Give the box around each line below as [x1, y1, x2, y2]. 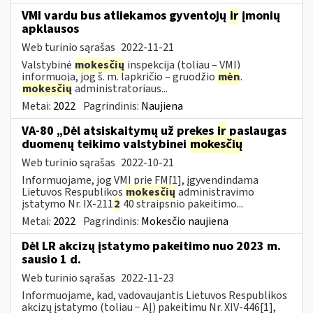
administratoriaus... [73, 80, 168, 96]
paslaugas [226, 122, 286, 140]
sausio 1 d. [22, 250, 81, 268]
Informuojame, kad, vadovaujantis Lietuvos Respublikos [22, 287, 287, 303]
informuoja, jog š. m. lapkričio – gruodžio [22, 68, 217, 85]
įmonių [239, 6, 280, 24]
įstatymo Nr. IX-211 [22, 196, 113, 212]
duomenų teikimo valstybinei [22, 135, 189, 153]
